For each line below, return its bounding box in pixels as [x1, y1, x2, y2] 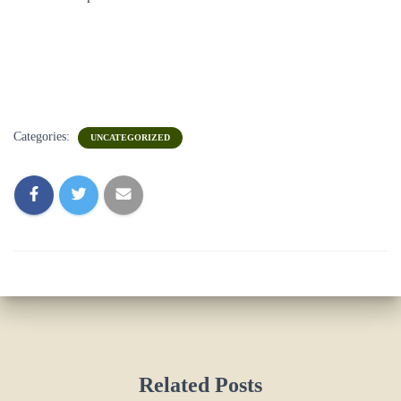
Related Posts [139, 373, 262, 397]
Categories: [13, 130, 73, 143]
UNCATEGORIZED [90, 132, 170, 142]
